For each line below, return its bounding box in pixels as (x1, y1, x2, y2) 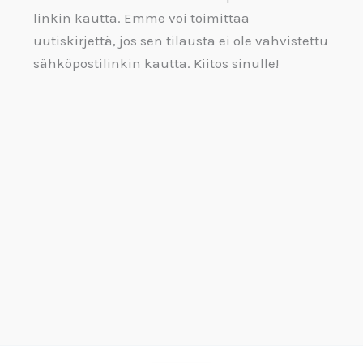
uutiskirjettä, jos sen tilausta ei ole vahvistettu (32, 32, 328, 49)
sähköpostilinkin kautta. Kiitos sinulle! (32, 55, 279, 72)
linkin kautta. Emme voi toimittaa (32, 10, 250, 27)
